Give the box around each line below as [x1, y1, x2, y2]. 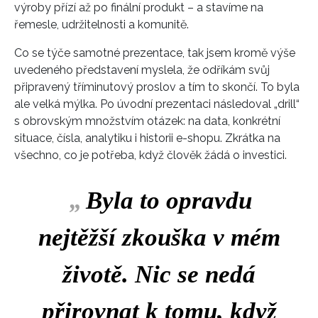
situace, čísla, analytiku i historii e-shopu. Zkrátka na [14, 131, 280, 145]
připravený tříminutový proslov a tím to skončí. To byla [14, 79, 300, 94]
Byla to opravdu [86, 186, 252, 214]
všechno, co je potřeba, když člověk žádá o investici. [14, 148, 287, 162]
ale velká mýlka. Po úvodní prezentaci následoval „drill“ [14, 97, 300, 111]
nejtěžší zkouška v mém [38, 223, 280, 251]
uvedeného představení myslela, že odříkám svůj [14, 62, 270, 77]
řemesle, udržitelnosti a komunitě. [14, 17, 189, 31]
